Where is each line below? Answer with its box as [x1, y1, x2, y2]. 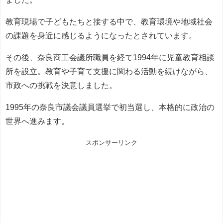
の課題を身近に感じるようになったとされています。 [5, 31, 197, 39]
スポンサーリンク [86, 139, 137, 146]
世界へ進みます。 [5, 116, 69, 125]
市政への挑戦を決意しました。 [5, 81, 117, 89]
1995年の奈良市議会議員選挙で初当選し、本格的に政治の [5, 103, 215, 111]
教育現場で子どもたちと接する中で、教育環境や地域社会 [5, 17, 213, 25]
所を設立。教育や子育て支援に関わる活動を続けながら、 [5, 67, 213, 75]
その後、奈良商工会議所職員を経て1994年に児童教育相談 [5, 53, 215, 61]
